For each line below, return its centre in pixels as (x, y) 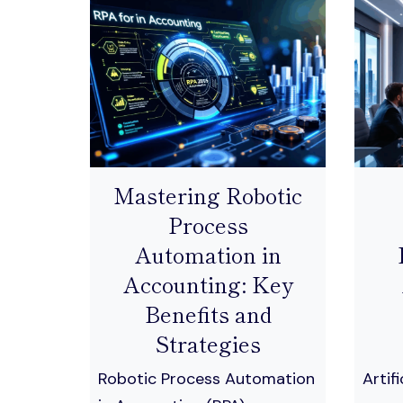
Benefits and (208, 313)
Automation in (208, 254)
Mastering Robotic (208, 194)
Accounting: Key (208, 283)
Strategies (208, 343)
